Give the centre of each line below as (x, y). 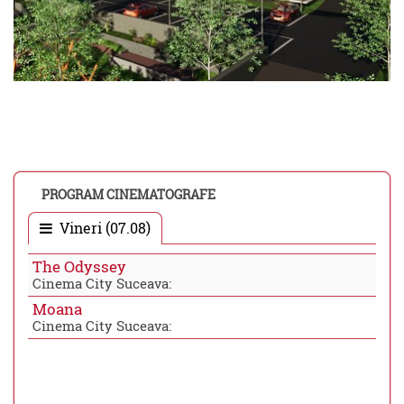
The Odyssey (79, 267)
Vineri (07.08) (103, 228)
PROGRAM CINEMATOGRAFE (129, 195)
